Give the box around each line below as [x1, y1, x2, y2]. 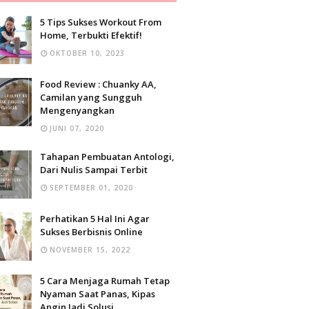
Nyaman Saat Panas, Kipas [40, 288, 155, 300]
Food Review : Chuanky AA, [40, 78, 157, 90]
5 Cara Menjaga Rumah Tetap [40, 275, 170, 287]
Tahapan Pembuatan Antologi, [40, 150, 175, 163]
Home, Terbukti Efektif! [40, 29, 142, 41]
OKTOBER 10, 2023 [50, 48, 125, 58]
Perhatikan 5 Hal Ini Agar [40, 212, 150, 225]
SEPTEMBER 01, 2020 [50, 183, 133, 192]
